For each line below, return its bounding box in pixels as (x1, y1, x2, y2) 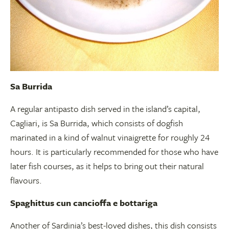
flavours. (10, 174, 42, 187)
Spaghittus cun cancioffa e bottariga (10, 196, 157, 209)
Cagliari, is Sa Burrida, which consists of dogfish (10, 117, 183, 129)
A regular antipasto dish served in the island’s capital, (10, 102, 200, 115)
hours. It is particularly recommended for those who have (10, 145, 218, 158)
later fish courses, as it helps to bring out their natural (10, 159, 204, 172)
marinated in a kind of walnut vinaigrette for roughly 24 (10, 131, 210, 144)
